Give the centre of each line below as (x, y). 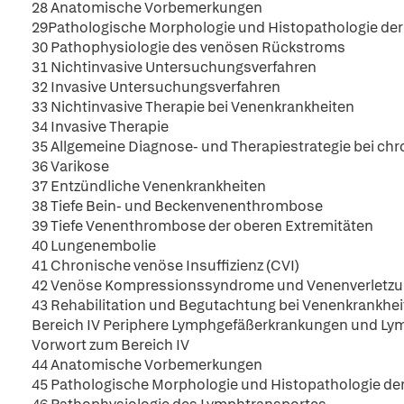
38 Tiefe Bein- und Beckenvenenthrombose (177, 206)
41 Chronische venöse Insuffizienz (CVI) (165, 266)
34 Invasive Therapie (100, 127)
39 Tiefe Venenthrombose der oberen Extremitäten (202, 226)
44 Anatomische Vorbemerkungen (147, 365)
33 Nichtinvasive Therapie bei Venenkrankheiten (193, 107)
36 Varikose (70, 166)
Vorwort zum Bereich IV (110, 345)
